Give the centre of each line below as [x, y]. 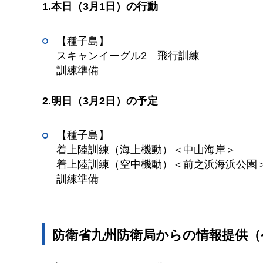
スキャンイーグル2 [102, 55]
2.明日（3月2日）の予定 [100, 101]
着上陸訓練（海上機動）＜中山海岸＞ [146, 150]
